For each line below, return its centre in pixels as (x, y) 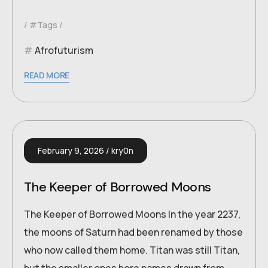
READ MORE (47, 75)
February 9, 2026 (71, 151)
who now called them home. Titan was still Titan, (132, 250)
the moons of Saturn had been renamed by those (133, 232)
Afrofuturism (64, 51)
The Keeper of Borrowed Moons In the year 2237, (132, 214)
